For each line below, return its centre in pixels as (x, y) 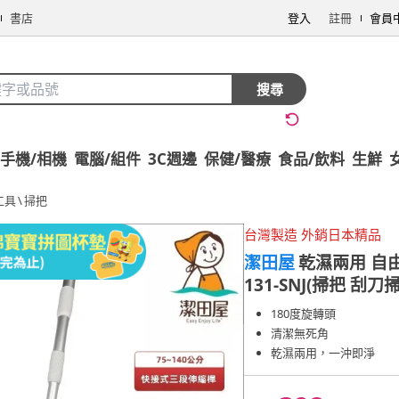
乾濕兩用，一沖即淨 (323, 353)
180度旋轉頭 (303, 313)
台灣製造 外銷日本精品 (313, 234)
